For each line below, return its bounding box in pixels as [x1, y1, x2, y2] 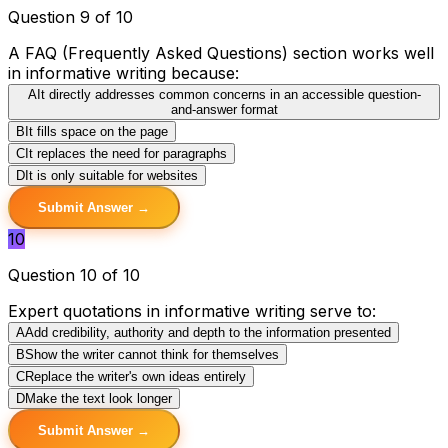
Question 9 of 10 [8, 6, 133, 27]
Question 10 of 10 [8, 264, 140, 285]
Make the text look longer [25, 390, 172, 406]
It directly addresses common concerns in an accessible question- [36, 86, 421, 102]
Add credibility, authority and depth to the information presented [25, 324, 391, 340]
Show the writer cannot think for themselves [25, 346, 279, 362]
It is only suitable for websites [25, 167, 198, 183]
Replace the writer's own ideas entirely [25, 368, 246, 384]
